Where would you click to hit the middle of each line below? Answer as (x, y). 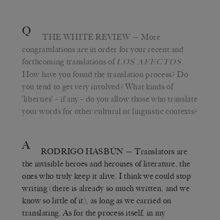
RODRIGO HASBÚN (82, 151)
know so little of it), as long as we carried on (97, 200)
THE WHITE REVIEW (86, 37)
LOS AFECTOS (149, 62)
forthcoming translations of (69, 61)
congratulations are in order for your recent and (103, 49)
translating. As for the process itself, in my (94, 213)
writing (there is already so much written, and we (106, 188)
